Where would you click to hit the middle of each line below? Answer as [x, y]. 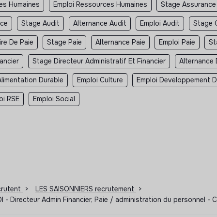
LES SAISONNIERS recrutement [86, 189]
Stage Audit [40, 23]
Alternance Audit [100, 23]
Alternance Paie [120, 42]
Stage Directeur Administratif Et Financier [99, 61]
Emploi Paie [177, 42]
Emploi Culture [100, 80]
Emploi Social [54, 99]
